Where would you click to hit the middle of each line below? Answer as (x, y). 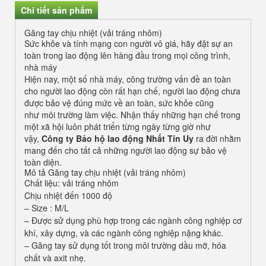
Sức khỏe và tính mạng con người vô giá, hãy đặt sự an (129, 44)
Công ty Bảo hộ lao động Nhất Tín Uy (118, 139)
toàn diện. (43, 162)
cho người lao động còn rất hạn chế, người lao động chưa (132, 91)
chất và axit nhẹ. (55, 258)
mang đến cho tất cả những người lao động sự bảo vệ (126, 151)
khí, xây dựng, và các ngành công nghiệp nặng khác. (124, 233)
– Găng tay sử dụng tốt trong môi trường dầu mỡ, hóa (125, 246)
